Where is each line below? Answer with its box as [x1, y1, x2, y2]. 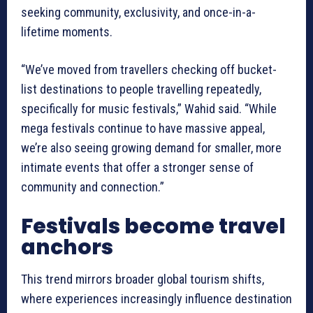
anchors [21, 233, 113, 263]
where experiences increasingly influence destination [21, 291, 292, 307]
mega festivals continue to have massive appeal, [21, 121, 265, 136]
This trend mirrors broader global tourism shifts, [21, 272, 264, 287]
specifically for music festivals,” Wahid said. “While [21, 101, 277, 117]
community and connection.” [21, 180, 164, 195]
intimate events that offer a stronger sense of [21, 160, 254, 175]
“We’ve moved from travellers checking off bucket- [21, 62, 277, 78]
